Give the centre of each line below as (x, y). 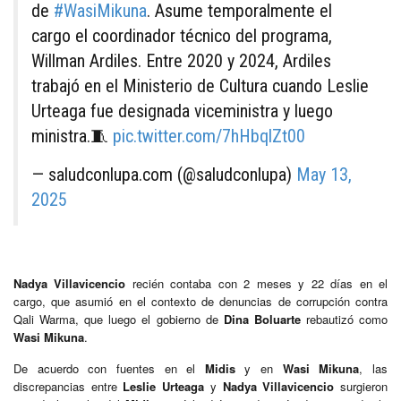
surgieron (361, 386)
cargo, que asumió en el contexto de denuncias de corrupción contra (200, 301)
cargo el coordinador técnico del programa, (182, 35)
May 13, (324, 174)
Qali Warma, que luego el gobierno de (119, 319)
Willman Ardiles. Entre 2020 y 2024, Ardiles (181, 60)
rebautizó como (344, 319)
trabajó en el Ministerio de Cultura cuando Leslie (200, 85)
